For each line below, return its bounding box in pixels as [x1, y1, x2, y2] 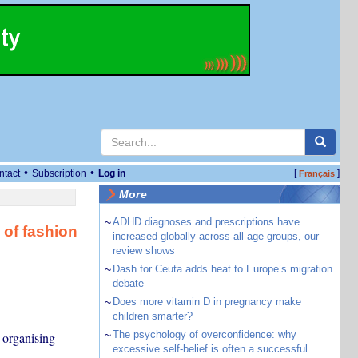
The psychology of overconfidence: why [112, 328, 296, 340]
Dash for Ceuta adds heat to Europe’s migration [112, 263, 332, 275]
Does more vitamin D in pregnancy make [112, 296, 301, 308]
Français [298, 169, 335, 178]
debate [112, 277, 144, 289]
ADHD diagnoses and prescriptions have [112, 216, 300, 228]
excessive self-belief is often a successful [112, 343, 308, 355]
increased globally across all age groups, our [112, 230, 319, 242]
